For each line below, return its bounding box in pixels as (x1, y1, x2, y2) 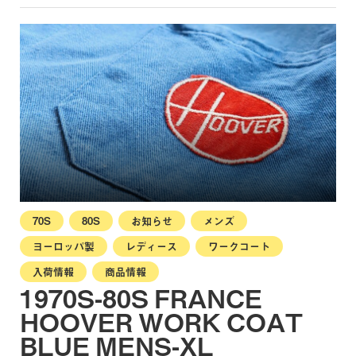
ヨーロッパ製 (33, 238, 95, 253)
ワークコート (208, 238, 270, 253)
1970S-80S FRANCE (20, 278, 262, 316)
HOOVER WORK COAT (20, 302, 303, 340)
